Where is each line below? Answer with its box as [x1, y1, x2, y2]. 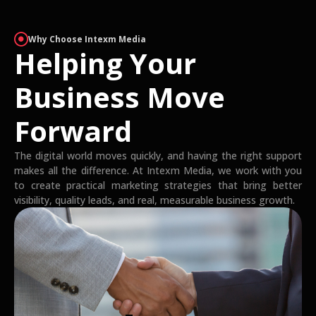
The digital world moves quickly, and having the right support [14, 148, 302, 162]
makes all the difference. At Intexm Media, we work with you [14, 163, 302, 177]
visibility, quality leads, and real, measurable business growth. [14, 193, 295, 207]
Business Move [14, 77, 225, 116]
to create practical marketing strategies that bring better [14, 178, 302, 192]
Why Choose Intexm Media [28, 32, 146, 45]
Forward [14, 111, 132, 150]
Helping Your [14, 43, 196, 83]
